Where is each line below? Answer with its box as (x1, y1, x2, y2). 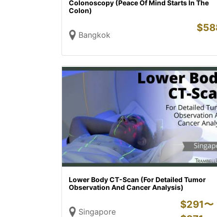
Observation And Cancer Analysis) (69, 183, 184, 191)
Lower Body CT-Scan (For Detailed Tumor (69, 175, 206, 184)
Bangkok (78, 30, 110, 40)
